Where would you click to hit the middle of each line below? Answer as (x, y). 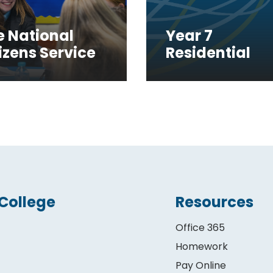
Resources (215, 202)
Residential (208, 52)
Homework (202, 246)
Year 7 (189, 35)
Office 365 (200, 227)
